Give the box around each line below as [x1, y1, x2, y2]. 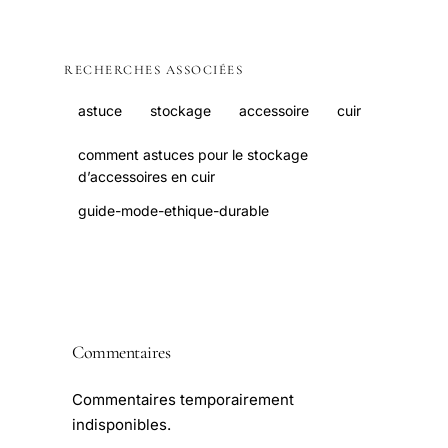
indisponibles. [72, 415, 171, 435]
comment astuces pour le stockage [78, 146, 308, 164]
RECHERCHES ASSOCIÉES [64, 62, 243, 79]
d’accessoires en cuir [78, 168, 215, 186]
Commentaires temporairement [72, 390, 294, 410]
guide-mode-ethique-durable [78, 202, 269, 220]
